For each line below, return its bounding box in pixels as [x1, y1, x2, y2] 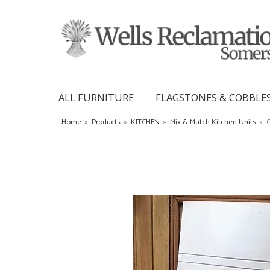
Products [92, 115, 121, 128]
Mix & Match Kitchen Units [170, 115, 256, 128]
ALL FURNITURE [58, 90, 134, 104]
